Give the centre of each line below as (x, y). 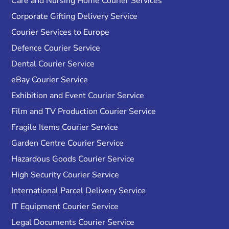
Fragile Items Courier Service (65, 128)
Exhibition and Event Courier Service (78, 96)
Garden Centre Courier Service (68, 143)
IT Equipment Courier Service (65, 207)
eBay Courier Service (50, 80)
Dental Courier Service (53, 64)
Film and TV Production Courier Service (84, 112)
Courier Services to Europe (61, 32)
